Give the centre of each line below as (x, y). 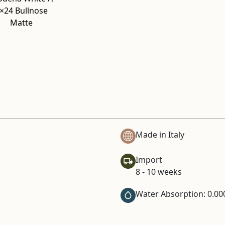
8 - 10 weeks (159, 172)
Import (149, 160)
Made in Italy (160, 135)
